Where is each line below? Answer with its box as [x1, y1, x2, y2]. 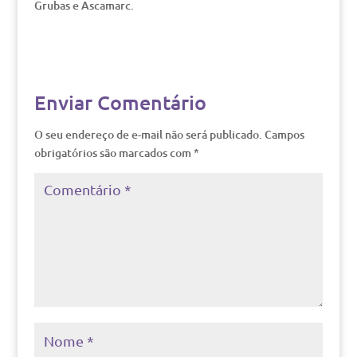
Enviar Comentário [33, 89, 206, 115]
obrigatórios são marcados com [33, 145, 194, 160]
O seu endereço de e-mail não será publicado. [33, 127, 262, 142]
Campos [264, 127, 304, 142]
